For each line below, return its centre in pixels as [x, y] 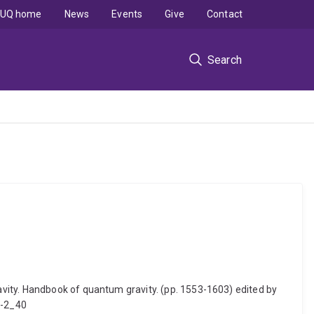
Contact [224, 14]
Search [224, 60]
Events [127, 14]
